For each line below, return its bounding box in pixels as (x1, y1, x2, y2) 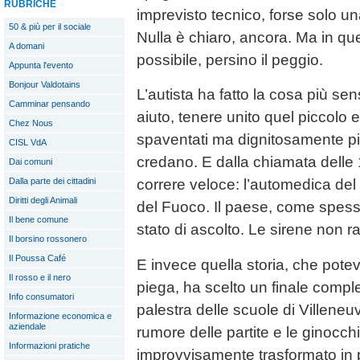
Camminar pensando (9, 99, 90, 108)
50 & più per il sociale (9, 22, 91, 31)
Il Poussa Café (9, 253, 66, 263)
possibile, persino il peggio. (137, 51, 323, 69)
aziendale (9, 321, 46, 331)
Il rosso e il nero (9, 272, 71, 282)
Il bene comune (9, 215, 68, 224)
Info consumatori (9, 292, 74, 301)
